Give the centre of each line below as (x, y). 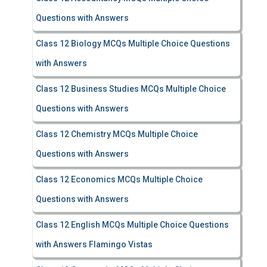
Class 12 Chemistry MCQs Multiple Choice (117, 134)
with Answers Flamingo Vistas (94, 244)
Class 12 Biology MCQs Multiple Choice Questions (133, 44)
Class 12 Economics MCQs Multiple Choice (119, 179)
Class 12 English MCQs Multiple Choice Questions (132, 225)
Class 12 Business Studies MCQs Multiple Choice (131, 89)
